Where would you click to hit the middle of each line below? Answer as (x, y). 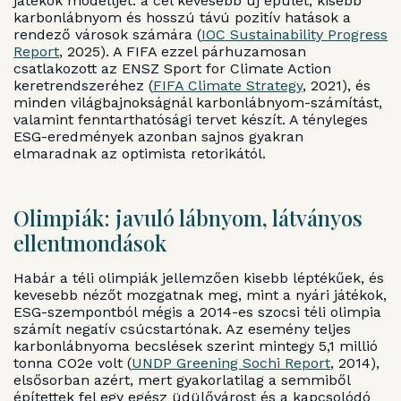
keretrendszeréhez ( (83, 86)
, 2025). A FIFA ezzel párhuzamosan (183, 52)
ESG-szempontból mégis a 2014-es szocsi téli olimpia (197, 312)
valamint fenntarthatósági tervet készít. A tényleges (191, 120)
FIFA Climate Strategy (228, 86)
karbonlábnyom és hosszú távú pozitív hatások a (182, 18)
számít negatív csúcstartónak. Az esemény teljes (182, 329)
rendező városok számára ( (107, 35)
